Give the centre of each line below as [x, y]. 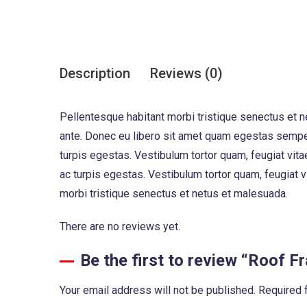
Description [95, 73]
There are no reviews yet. [120, 226]
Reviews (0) [186, 73]
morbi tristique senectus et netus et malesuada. [174, 193]
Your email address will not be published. [158, 290]
